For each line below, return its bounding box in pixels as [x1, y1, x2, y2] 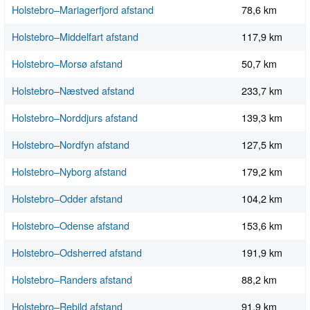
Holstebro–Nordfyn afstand [12, 137, 129, 152]
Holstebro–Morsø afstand [12, 56, 122, 71]
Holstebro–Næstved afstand [12, 83, 134, 98]
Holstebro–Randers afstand [12, 272, 132, 287]
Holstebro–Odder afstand [12, 191, 122, 206]
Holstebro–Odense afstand [12, 218, 129, 233]
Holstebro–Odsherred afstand [12, 245, 142, 260]
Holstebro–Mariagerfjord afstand [12, 2, 154, 17]
